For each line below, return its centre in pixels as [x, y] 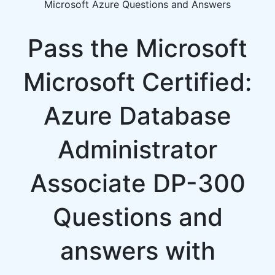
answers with [137, 251]
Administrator [137, 149]
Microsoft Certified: [137, 82]
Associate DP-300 [137, 183]
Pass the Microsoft [137, 48]
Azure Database [137, 116]
